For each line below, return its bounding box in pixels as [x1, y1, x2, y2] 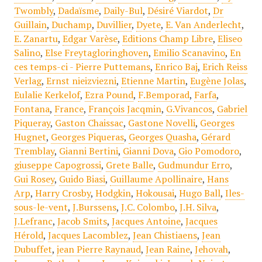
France [54, 102, 84, 116]
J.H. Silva [179, 201, 216, 214]
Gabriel [216, 102, 247, 116]
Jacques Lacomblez [47, 229, 128, 242]
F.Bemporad [137, 88, 189, 102]
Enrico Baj [154, 60, 198, 74]
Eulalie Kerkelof [13, 88, 80, 102]
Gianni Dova [122, 144, 174, 158]
